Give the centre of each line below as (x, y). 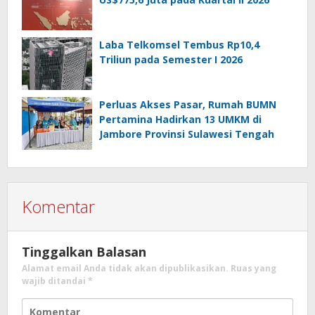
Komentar (58, 207)
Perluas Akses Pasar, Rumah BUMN (188, 105)
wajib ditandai (55, 281)
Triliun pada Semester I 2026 (171, 60)
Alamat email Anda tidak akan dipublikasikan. (125, 269)
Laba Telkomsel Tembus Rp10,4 (179, 45)
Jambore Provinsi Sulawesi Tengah (187, 134)
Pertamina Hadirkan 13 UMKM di (180, 120)
